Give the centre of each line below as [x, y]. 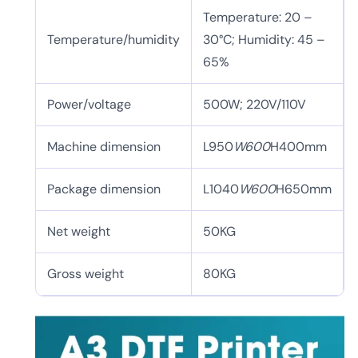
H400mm [298, 147]
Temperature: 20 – [258, 18]
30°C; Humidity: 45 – [264, 40]
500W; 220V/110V [255, 105]
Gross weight [86, 274]
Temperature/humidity [113, 40]
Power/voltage [89, 105]
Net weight [79, 232]
